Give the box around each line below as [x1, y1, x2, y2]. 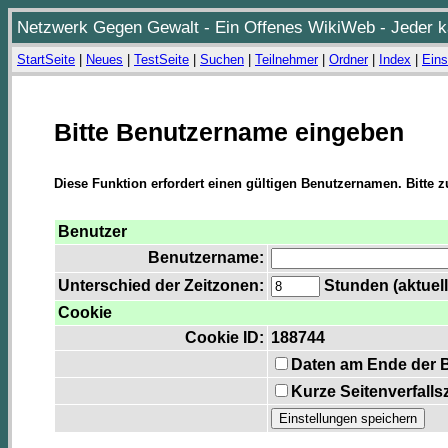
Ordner [329, 52, 368, 67]
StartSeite [17, 52, 75, 67]
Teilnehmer [255, 52, 318, 67]
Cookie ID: [185, 329, 264, 347]
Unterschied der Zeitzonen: [58, 277, 264, 295]
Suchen [200, 52, 244, 67]
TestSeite [134, 52, 189, 67]
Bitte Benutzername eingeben [54, 118, 404, 146]
